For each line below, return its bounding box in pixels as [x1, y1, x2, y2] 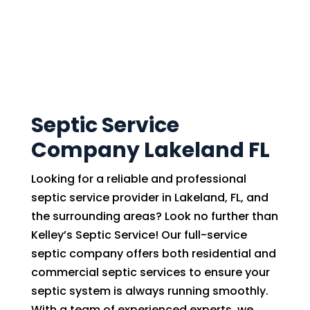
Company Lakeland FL [30, 136, 270, 165]
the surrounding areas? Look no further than [30, 208, 278, 224]
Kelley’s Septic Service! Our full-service [30, 227, 247, 243]
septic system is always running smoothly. [30, 283, 268, 299]
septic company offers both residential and [30, 246, 276, 262]
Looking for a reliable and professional [30, 171, 246, 187]
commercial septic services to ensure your [30, 264, 270, 280]
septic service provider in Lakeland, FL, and [30, 190, 268, 206]
